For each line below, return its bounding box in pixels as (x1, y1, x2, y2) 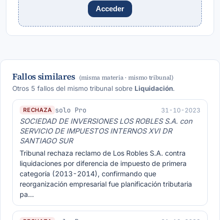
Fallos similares (12, 71, 75, 82)
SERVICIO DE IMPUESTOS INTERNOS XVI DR (20, 127, 172, 136)
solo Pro (55, 106, 87, 114)
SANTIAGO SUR (20, 137, 73, 145)
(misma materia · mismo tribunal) (79, 73, 173, 82)
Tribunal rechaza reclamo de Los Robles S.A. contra (20, 149, 186, 157)
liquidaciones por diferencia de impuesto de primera (20, 159, 187, 167)
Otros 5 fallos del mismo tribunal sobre (12, 84, 135, 92)
